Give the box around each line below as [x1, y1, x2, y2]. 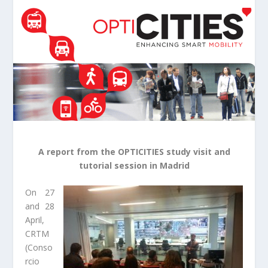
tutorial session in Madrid [78, 159, 190, 171]
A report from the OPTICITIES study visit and [38, 145, 230, 157]
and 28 [25, 200, 54, 212]
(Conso [25, 242, 53, 254]
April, [25, 214, 45, 226]
